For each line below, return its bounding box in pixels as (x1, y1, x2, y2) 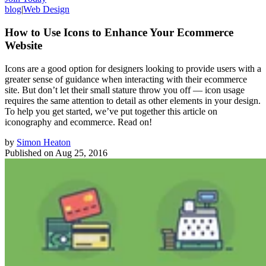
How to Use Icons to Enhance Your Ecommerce (5, 26, 233, 39)
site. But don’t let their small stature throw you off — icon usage (5, 84, 245, 95)
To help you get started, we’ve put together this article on (5, 106, 217, 116)
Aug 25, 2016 (55, 147, 107, 158)
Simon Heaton (17, 137, 71, 147)
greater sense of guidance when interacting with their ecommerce (5, 74, 247, 84)
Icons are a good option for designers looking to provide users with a (5, 63, 261, 74)
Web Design (23, 4, 69, 15)
